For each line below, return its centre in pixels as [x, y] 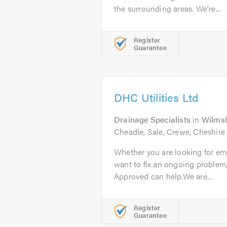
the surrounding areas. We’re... [167, 8]
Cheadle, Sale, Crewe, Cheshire [169, 131]
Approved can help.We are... [163, 176]
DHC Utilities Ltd [157, 97]
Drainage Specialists [152, 119]
